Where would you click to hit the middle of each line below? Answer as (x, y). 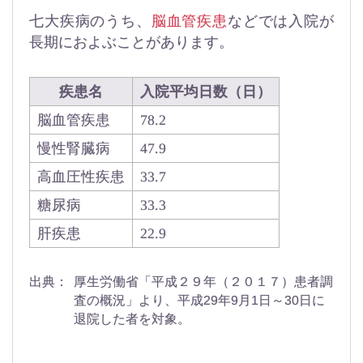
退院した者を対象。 (132, 319)
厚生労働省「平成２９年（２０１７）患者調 (204, 282)
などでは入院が (281, 21)
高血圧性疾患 (81, 177)
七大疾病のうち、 (90, 21)
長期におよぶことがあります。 (131, 43)
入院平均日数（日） (206, 92)
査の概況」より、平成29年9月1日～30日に (200, 301)
